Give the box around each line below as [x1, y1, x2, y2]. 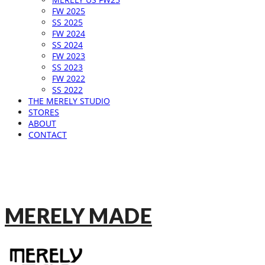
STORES [28, 106, 59, 118]
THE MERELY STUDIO [28, 95, 110, 106]
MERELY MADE [5, 203, 152, 228]
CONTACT [28, 129, 67, 140]
